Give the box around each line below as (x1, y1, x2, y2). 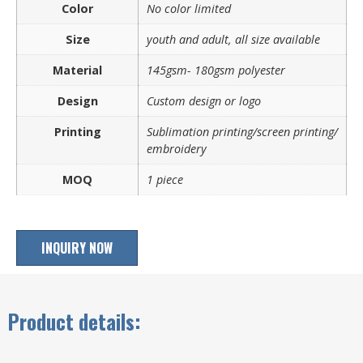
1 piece (147, 171, 183, 187)
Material (53, 62, 102, 78)
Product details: (8, 305, 141, 336)
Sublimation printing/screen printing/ (147, 123, 338, 139)
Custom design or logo (147, 92, 261, 109)
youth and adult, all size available (147, 31, 320, 47)
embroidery (147, 140, 207, 156)
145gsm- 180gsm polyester (147, 62, 285, 78)
